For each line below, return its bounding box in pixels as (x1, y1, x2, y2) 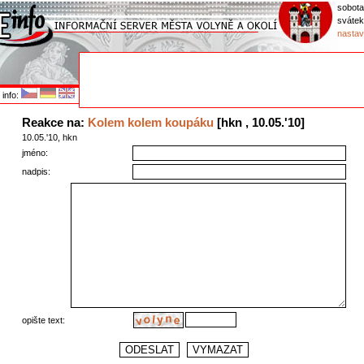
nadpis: (21, 167, 50, 176)
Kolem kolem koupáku (87, 115, 214, 129)
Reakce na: (21, 115, 88, 129)
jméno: (21, 148, 104, 158)
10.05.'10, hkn (21, 132, 77, 142)
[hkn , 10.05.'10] (213, 115, 305, 129)
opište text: (21, 315, 65, 325)
